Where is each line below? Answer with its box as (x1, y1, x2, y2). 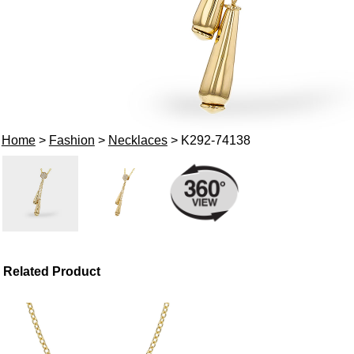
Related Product (3, 264, 101, 278)
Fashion (48, 133, 95, 147)
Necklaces (107, 133, 168, 147)
